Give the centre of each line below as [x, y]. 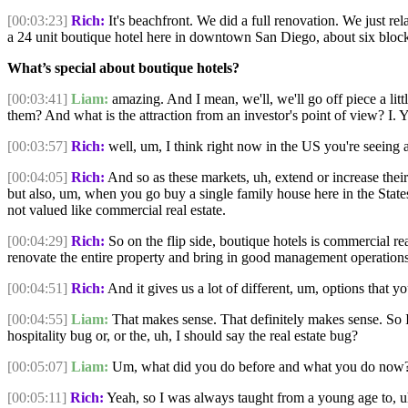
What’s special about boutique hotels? [123, 67]
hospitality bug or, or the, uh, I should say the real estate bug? [183, 335]
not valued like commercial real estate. [117, 209]
